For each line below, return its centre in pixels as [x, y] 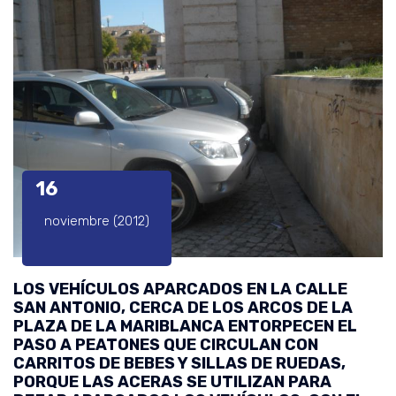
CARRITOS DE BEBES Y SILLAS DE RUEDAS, [179, 363]
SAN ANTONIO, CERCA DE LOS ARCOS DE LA [183, 307]
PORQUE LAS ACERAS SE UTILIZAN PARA [172, 381]
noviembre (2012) [97, 221]
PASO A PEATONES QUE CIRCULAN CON [166, 344]
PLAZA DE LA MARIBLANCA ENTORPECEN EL [185, 326]
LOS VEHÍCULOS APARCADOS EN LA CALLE [180, 289]
